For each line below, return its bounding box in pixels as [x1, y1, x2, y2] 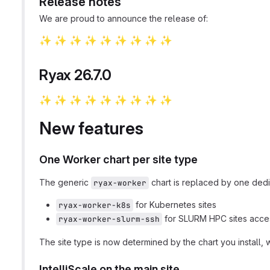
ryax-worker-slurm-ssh [58, 214, 160, 224]
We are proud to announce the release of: [39, 13, 208, 24]
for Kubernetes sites [133, 199, 216, 210]
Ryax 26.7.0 [39, 66, 111, 84]
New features [39, 118, 143, 139]
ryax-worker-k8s [58, 200, 131, 210]
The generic [39, 177, 91, 187]
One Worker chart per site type [39, 153, 198, 166]
